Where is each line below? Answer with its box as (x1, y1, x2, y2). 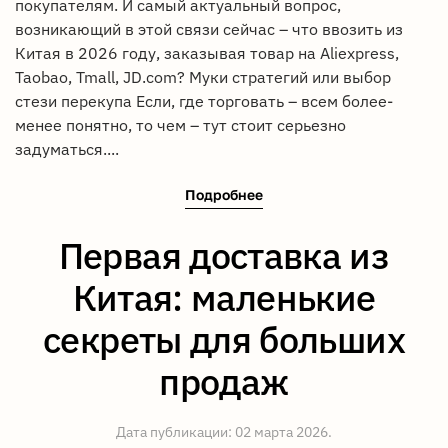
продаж (159, 358, 289, 406)
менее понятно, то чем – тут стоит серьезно (15, 114, 346, 135)
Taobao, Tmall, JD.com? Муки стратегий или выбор (15, 66, 391, 87)
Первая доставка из (58, 232, 390, 280)
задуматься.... (15, 138, 119, 159)
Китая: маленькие (72, 274, 376, 322)
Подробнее (185, 186, 263, 204)
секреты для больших (43, 316, 405, 364)
